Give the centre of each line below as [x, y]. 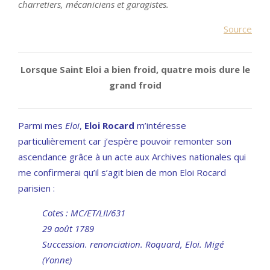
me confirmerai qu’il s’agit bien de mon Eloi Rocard [122, 172]
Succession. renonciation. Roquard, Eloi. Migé [133, 244]
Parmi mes [42, 125]
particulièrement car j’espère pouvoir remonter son [125, 141]
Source [238, 29]
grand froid [135, 85]
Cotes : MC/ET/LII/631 [84, 212]
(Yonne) [57, 259]
